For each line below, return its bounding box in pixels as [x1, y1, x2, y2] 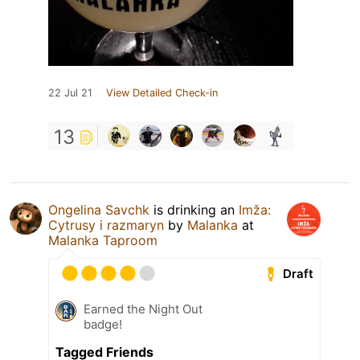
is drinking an [149, 202, 239, 219]
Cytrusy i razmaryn [48, 217, 164, 234]
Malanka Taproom [48, 232, 157, 249]
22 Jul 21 [48, 87, 92, 100]
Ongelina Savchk [48, 202, 149, 219]
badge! [84, 317, 122, 333]
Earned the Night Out [84, 301, 202, 317]
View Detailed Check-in [106, 87, 218, 100]
